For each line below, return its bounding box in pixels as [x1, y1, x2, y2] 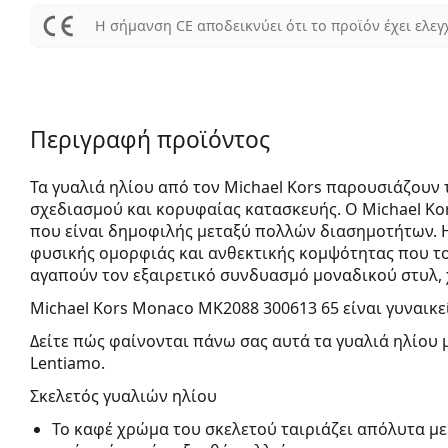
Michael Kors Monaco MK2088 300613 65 [30, 296, 339, 319]
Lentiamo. [30, 351, 105, 374]
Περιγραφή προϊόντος [30, 123, 270, 155]
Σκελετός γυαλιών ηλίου [30, 384, 217, 407]
